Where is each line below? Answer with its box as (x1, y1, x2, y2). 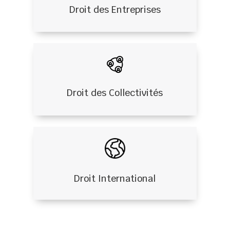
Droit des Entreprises (69, 4, 161, 16)
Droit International (74, 172, 156, 185)
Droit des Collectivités (67, 87, 163, 99)
